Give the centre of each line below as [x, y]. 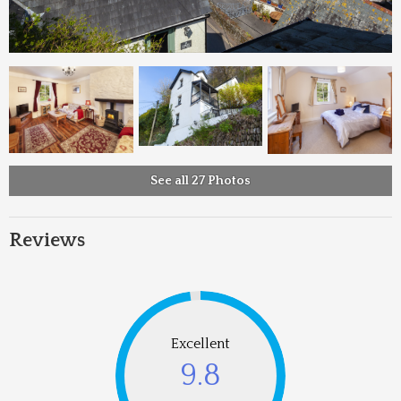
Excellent [200, 344]
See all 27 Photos [200, 180]
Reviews [47, 240]
